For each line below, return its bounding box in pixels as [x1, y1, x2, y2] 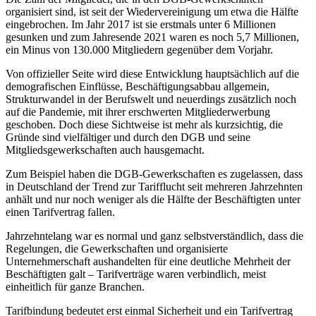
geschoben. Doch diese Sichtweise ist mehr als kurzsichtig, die [6, 119, 283, 131]
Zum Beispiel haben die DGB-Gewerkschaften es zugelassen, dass [6, 168, 303, 181]
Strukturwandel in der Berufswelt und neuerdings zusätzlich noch [6, 93, 296, 106]
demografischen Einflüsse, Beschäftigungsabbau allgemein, [6, 80, 269, 93]
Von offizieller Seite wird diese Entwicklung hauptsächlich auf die [6, 68, 299, 80]
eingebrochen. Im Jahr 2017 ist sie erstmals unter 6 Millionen [6, 18, 276, 31]
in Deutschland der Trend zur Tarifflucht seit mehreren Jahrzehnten [6, 181, 303, 193]
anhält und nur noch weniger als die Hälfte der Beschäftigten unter [6, 193, 300, 206]
